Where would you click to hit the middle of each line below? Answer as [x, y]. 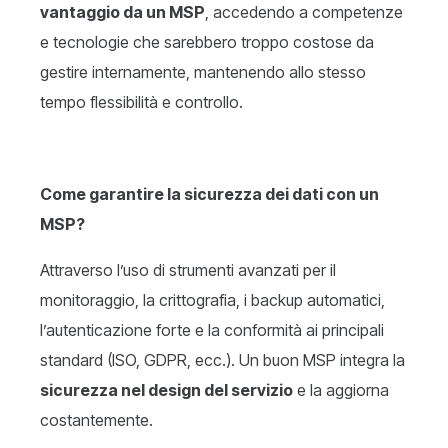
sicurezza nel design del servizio [166, 390]
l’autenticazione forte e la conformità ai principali [212, 330]
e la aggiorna [341, 390]
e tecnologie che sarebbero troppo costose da [207, 42]
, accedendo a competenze [304, 12]
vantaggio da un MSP [122, 12]
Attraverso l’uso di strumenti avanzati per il [188, 270]
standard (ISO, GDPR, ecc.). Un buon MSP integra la [222, 360]
